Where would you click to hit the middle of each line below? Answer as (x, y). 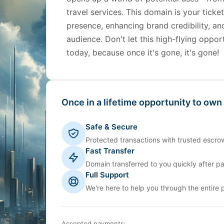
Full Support (107, 175)
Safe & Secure (111, 127)
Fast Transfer (110, 151)
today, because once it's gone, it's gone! (143, 52)
